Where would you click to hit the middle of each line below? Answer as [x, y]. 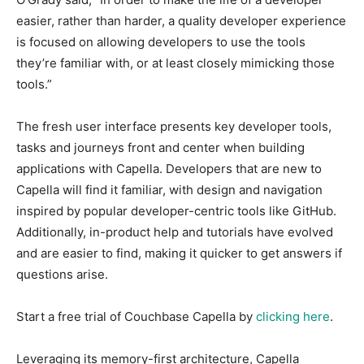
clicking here [293, 316]
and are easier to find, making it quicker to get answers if [179, 253]
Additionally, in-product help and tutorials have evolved [175, 232]
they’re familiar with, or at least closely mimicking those [175, 63]
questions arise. [62, 274]
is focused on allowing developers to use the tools [161, 41]
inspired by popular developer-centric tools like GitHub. [176, 210]
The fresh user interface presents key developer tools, [174, 126]
